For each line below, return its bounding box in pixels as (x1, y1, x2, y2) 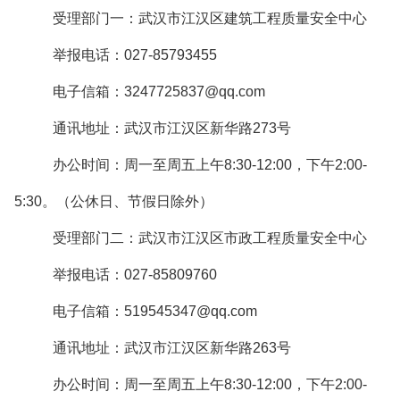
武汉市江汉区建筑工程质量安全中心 (138, 11, 367, 26)
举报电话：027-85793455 (53, 47, 217, 62)
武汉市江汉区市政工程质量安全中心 (138, 230, 367, 246)
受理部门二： (53, 230, 138, 246)
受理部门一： (53, 11, 138, 26)
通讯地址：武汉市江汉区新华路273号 (53, 121, 291, 136)
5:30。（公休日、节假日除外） (14, 194, 213, 209)
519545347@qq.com (124, 304, 257, 319)
